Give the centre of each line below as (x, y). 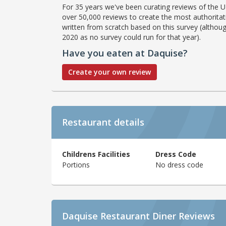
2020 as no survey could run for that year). (131, 37)
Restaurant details (103, 122)
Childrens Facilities (96, 154)
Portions (76, 164)
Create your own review (109, 72)
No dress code (179, 164)
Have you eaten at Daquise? (125, 53)
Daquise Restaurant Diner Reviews (138, 216)
